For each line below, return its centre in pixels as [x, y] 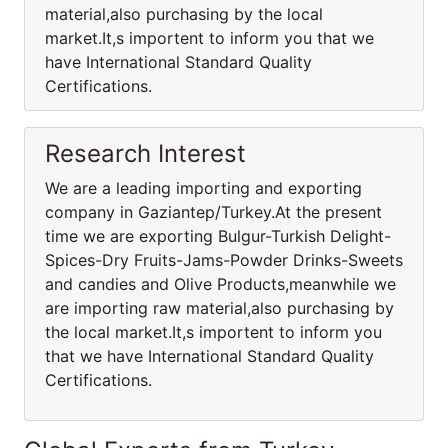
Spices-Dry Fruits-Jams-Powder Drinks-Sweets [224, 260]
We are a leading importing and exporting [203, 188]
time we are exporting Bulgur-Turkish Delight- [218, 236]
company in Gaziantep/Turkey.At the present [213, 212]
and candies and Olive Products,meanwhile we [220, 284]
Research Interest [145, 153]
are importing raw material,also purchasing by [219, 308]
